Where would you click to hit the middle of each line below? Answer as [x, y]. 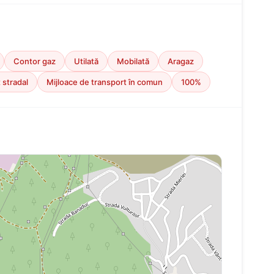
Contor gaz [35, 61]
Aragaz [181, 61]
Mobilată [133, 61]
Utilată [86, 61]
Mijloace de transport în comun [105, 82]
